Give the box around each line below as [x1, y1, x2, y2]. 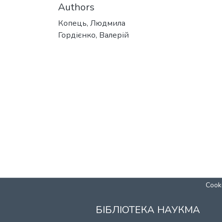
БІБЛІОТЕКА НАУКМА [95, 203, 200, 217]
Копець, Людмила [58, 18, 125, 29]
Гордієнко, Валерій [58, 30, 129, 41]
